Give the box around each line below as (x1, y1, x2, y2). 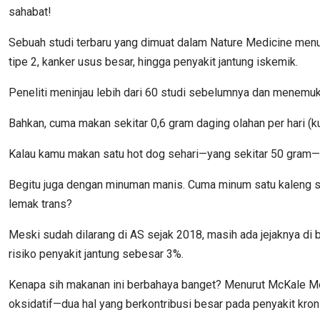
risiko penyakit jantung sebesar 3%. (9, 247, 184, 261)
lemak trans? (9, 197, 75, 211)
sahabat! (9, 5, 54, 19)
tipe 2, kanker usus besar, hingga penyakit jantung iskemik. (9, 55, 298, 69)
